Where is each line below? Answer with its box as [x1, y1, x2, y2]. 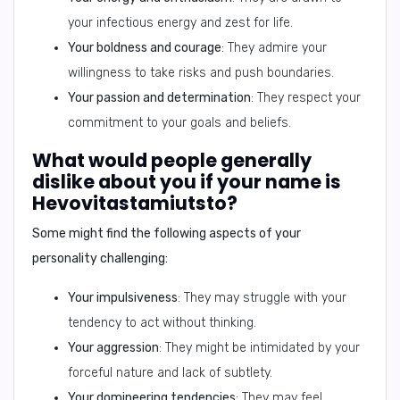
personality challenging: [32, 251, 168, 266]
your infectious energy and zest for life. [68, 15, 293, 30]
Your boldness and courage [68, 40, 221, 55]
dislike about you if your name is [32, 169, 341, 195]
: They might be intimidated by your [159, 340, 360, 355]
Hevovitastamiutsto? [32, 190, 237, 216]
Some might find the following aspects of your [32, 226, 301, 241]
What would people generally [32, 147, 312, 173]
